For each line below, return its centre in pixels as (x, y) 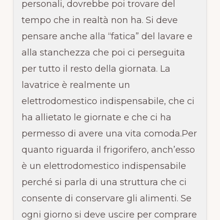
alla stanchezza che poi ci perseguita (103, 52)
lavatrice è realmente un (76, 85)
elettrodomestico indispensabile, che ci (108, 101)
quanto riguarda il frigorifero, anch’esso (108, 150)
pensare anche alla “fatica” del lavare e (107, 36)
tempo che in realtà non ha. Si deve (99, 20)
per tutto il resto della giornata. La (96, 69)
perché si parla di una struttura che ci (104, 182)
